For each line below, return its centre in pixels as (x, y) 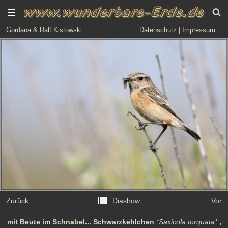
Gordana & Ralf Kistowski (44, 30)
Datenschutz (158, 30)
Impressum (199, 30)
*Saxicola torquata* (187, 222)
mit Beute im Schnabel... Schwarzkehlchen (81, 222)
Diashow (126, 200)
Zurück (17, 200)
